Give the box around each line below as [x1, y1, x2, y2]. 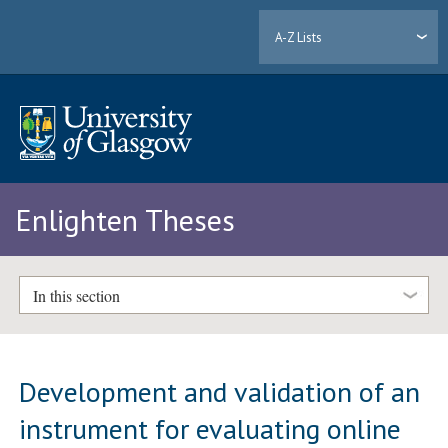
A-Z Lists [275, 28, 323, 46]
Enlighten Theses [15, 200, 235, 240]
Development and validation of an [19, 372, 421, 410]
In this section [32, 284, 120, 306]
